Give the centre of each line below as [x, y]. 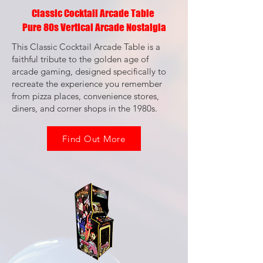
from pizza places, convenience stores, [85, 96]
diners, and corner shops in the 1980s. [85, 108]
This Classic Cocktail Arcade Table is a [86, 47]
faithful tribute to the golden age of [80, 59]
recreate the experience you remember [87, 84]
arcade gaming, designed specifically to [89, 71]
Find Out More [94, 139]
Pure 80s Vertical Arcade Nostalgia [94, 27]
